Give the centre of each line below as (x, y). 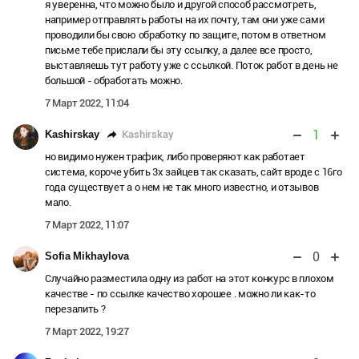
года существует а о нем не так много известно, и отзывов (182, 188)
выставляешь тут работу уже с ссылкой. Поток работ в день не (192, 66)
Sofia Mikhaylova (87, 256)
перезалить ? (75, 309)
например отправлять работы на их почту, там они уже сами (185, 20)
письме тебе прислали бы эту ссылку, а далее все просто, (179, 50)
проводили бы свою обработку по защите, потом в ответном (186, 35)
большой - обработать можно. (114, 81)
